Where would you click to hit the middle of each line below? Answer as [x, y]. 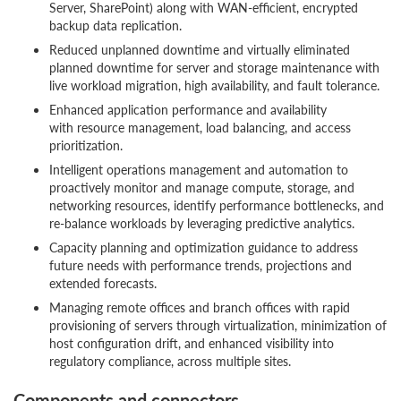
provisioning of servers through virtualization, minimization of [218, 325]
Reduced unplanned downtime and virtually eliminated [200, 49]
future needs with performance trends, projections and [200, 265]
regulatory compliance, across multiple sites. [170, 361]
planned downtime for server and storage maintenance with [214, 67]
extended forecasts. [103, 283]
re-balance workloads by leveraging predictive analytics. [202, 223]
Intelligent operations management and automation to [199, 169]
